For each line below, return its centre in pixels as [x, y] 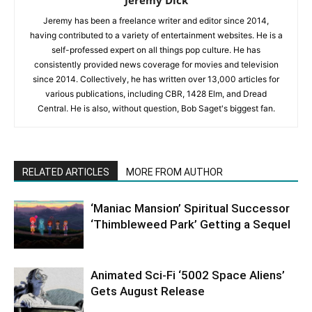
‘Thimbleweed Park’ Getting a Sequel [190, 225]
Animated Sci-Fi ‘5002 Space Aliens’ [188, 275]
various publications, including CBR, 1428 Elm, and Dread [156, 94]
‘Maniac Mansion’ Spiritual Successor [190, 209]
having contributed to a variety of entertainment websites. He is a [156, 36]
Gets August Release [148, 291]
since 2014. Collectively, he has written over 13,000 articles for [156, 79]
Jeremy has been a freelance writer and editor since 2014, [156, 21]
